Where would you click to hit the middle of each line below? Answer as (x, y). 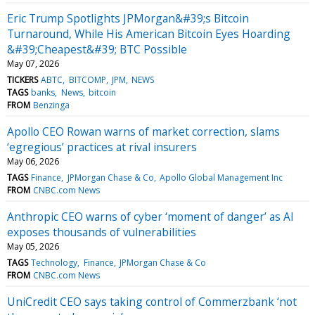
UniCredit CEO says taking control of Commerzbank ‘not (152, 301)
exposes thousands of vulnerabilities (102, 232)
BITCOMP (87, 79)
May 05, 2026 (33, 246)
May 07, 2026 (33, 63)
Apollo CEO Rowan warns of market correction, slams (143, 131)
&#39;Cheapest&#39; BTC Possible (97, 49)
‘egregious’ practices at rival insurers (102, 147)
